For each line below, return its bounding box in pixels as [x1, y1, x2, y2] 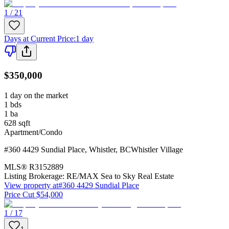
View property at [4, 180, 58, 190]
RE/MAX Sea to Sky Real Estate [66, 171, 174, 180]
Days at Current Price [4, 34, 74, 43]
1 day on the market [4, 90, 68, 100]
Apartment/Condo [4, 127, 62, 136]
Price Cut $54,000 [4, 190, 63, 199]
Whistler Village [131, 145, 183, 154]
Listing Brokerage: [4, 171, 64, 180]
